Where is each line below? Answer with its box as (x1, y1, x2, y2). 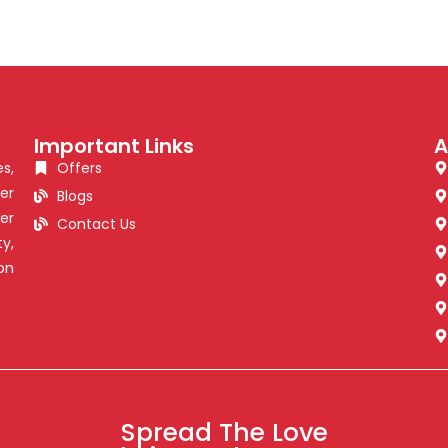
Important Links (34, 131, 195, 160)
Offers (56, 157, 102, 178)
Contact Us (56, 213, 136, 234)
